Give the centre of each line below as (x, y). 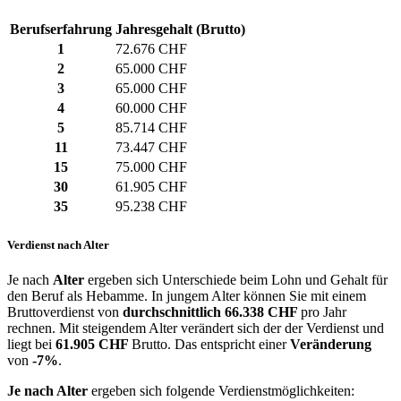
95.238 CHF (151, 207)
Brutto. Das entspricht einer (211, 344)
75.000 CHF (151, 167)
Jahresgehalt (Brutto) (180, 30)
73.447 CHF (151, 148)
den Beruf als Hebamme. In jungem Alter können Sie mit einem (187, 295)
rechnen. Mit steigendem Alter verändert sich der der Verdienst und (196, 328)
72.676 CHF (151, 49)
